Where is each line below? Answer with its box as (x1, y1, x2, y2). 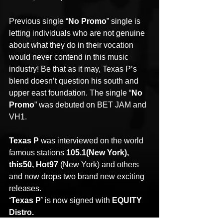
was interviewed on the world (39, 136, 145, 145)
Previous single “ (9, 16, 68, 25)
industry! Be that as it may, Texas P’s (9, 64, 139, 73)
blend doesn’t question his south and (9, 76, 140, 85)
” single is (107, 16, 142, 25)
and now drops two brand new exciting (9, 172, 146, 181)
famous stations (9, 148, 66, 157)
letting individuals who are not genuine (9, 28, 147, 37)
